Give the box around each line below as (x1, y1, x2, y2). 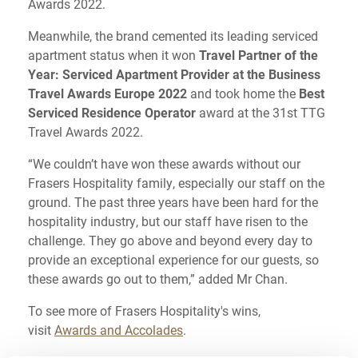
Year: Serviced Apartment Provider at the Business (28, 66, 320, 82)
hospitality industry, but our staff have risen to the (28, 213, 308, 229)
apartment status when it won (28, 46, 199, 63)
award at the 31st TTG (196, 104, 325, 121)
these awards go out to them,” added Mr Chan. (28, 270, 288, 287)
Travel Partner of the (199, 46, 318, 63)
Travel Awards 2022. (28, 123, 143, 140)
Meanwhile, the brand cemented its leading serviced (28, 27, 318, 44)
